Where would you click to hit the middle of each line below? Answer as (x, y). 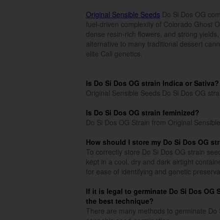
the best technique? (120, 201)
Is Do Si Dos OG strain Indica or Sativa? (152, 83)
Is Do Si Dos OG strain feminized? (143, 112)
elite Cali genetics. (114, 54)
